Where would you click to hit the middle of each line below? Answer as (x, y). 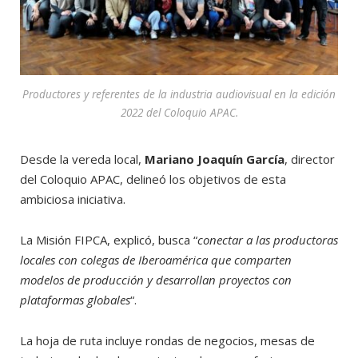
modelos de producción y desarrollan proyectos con (156, 279)
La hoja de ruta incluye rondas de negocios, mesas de (167, 340)
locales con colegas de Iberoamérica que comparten (156, 259)
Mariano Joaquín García (215, 159)
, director (310, 159)
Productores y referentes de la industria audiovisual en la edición (179, 93)
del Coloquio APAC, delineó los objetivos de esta (153, 179)
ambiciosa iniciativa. (74, 199)
